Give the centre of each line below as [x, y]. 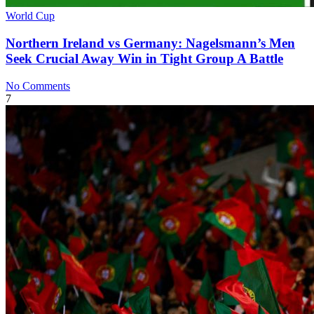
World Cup [30, 16]
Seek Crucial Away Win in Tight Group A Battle [144, 59]
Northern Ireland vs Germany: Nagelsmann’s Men [150, 43]
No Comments [38, 86]
